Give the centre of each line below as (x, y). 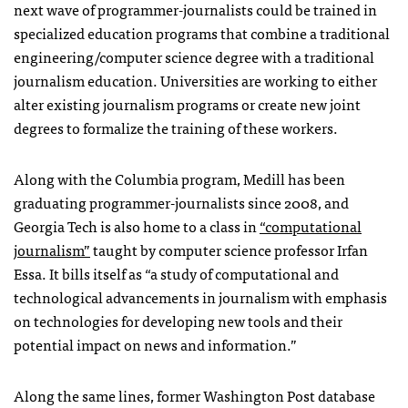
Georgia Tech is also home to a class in (137, 225)
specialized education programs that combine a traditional (202, 32)
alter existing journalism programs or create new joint (187, 103)
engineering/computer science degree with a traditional (194, 56)
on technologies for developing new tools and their (178, 320)
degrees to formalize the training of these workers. (176, 127)
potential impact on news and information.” (155, 344)
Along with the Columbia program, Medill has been (179, 178)
